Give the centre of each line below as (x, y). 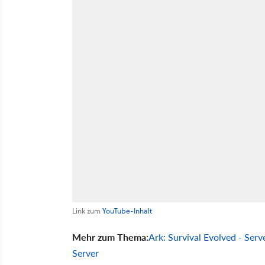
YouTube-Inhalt (127, 211)
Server (85, 253)
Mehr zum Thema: (110, 237)
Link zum (87, 211)
